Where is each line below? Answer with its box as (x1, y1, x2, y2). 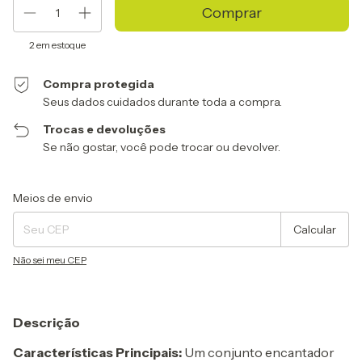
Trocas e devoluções (43, 121, 166, 137)
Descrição (13, 314, 80, 330)
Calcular (293, 221, 336, 237)
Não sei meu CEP (13, 253, 86, 266)
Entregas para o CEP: (13, 186, 106, 199)
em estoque (35, 38, 86, 51)
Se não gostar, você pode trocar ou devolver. (43, 139, 281, 154)
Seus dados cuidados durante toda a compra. (43, 94, 283, 109)
